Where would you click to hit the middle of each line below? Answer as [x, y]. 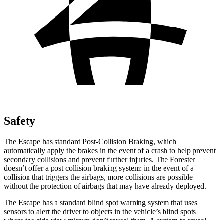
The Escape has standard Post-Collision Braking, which [90, 141]
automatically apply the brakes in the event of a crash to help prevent [110, 150]
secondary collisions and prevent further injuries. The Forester [99, 159]
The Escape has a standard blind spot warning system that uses [101, 202]
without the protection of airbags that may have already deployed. [105, 186]
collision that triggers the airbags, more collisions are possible [98, 177]
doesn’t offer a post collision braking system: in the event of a [99, 168]
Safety [20, 121]
